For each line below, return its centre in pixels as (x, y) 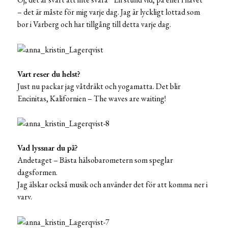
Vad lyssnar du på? (48, 148)
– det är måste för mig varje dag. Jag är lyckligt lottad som (109, 12)
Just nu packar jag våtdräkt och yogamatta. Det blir (99, 86)
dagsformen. (37, 173)
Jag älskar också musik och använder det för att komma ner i (112, 185)
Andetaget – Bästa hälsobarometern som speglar (95, 160)
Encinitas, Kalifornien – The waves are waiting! (92, 98)
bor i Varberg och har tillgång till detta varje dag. (94, 24)
